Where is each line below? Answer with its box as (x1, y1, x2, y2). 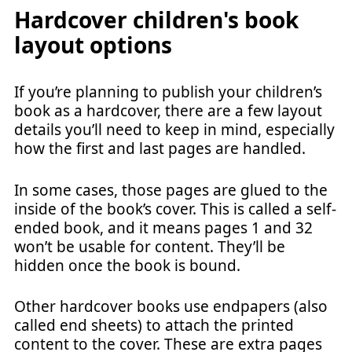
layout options (14, 30, 172, 60)
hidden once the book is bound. (14, 255, 240, 276)
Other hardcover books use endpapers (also (14, 296, 328, 317)
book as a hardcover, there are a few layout (14, 101, 322, 121)
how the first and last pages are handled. (14, 138, 306, 159)
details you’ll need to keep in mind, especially (14, 119, 335, 140)
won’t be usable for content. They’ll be (14, 236, 285, 257)
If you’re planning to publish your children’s (14, 82, 322, 102)
